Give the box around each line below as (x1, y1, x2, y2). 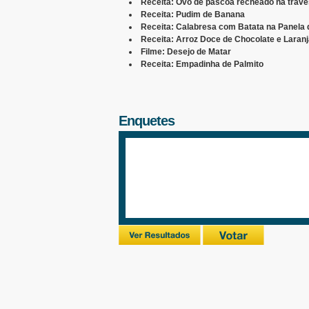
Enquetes (119, 113, 175, 128)
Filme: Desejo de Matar (141, 47, 231, 57)
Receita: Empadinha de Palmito (141, 59, 263, 69)
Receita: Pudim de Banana (141, 10, 245, 19)
